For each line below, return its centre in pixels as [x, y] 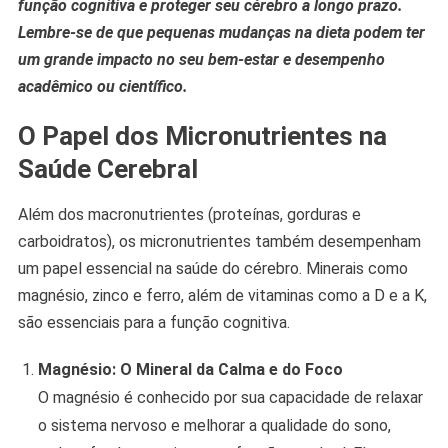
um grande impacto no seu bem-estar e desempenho [201, 60]
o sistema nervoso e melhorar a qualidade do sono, [214, 426]
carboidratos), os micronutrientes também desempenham [219, 242]
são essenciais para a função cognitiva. [153, 323]
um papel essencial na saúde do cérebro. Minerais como [212, 269]
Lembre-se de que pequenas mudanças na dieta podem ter [221, 33]
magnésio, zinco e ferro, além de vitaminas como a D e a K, [222, 296]
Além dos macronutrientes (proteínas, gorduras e [189, 215]
